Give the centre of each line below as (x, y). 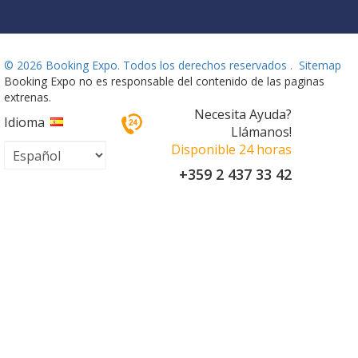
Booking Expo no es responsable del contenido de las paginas (164, 82)
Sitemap (320, 66)
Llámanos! (261, 132)
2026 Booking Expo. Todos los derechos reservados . (155, 66)
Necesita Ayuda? (243, 115)
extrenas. (28, 97)
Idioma (24, 123)
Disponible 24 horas (231, 150)
